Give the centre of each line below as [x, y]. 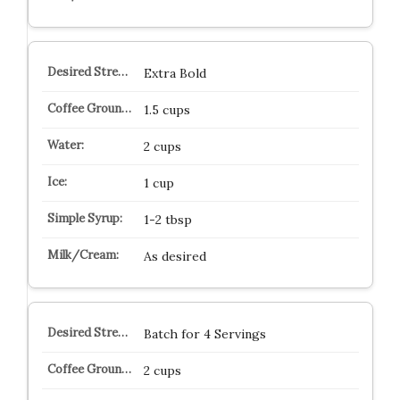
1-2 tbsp [167, 220]
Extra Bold [175, 73]
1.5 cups [167, 110]
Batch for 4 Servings [204, 334]
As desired [175, 256]
